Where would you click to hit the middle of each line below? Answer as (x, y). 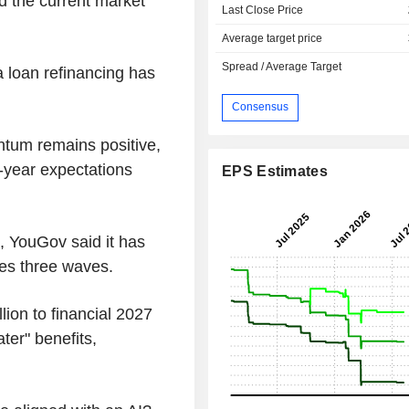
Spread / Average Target (282, 66)
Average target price (273, 38)
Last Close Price (263, 10)
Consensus (261, 107)
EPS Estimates (275, 171)
